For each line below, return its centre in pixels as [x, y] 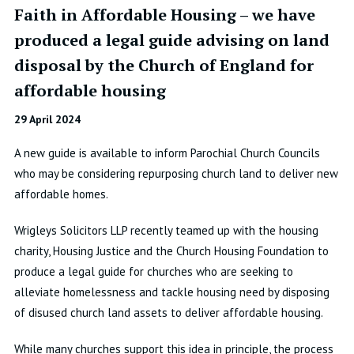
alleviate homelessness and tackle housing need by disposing [171, 292]
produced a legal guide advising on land [171, 40]
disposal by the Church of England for [164, 65]
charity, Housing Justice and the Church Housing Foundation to [171, 251]
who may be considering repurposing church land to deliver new [176, 173]
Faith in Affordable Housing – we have [164, 15]
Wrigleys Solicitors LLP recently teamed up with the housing [166, 230]
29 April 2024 [47, 119]
